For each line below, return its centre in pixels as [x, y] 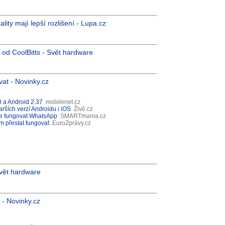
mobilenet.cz [63, 102]
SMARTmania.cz [83, 116]
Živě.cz [83, 109]
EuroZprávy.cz [72, 123]
